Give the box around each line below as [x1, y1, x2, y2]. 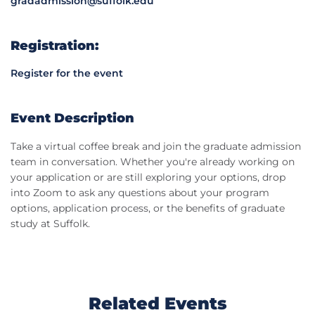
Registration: [11, 38, 98, 54]
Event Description [11, 110, 134, 127]
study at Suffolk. [11, 217, 90, 231]
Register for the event [11, 67, 123, 80]
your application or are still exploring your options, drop [11, 171, 285, 184]
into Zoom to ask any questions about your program [11, 186, 269, 200]
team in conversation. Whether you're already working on [11, 155, 295, 169]
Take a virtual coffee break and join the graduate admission [11, 140, 301, 153]
